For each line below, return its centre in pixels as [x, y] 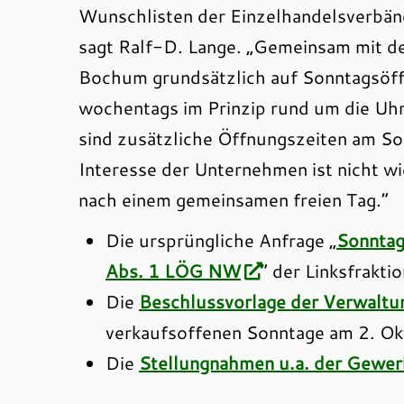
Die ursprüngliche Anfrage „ [221, 240]
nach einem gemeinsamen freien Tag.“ [234, 199]
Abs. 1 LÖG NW [173, 271]
